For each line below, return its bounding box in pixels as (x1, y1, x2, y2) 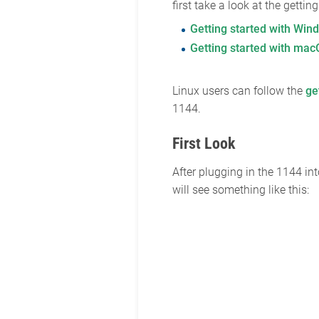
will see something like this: (172, 182, 309, 197)
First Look (172, 134, 236, 152)
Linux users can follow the (172, 83, 305, 98)
